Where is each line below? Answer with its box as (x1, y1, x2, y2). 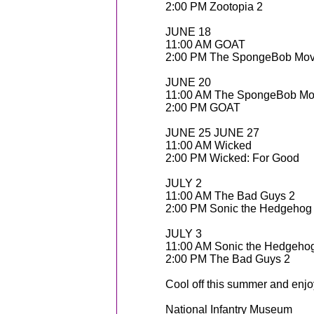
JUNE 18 (165, 26, 211, 38)
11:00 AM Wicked (165, 139, 252, 151)
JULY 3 (165, 228, 202, 240)
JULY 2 (165, 177, 202, 189)
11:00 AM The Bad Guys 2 (165, 190, 295, 202)
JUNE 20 (165, 76, 211, 88)
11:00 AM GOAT (165, 39, 245, 50)
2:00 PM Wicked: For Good (165, 152, 299, 164)
